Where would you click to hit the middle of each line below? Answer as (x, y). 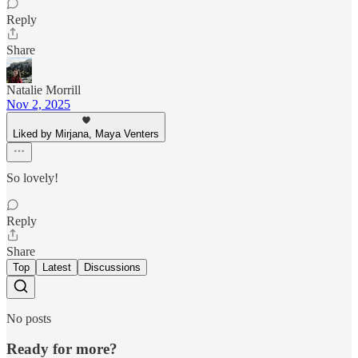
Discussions (112, 267)
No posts (29, 318)
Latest (57, 267)
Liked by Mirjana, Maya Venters (86, 133)
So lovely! (32, 177)
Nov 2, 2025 (38, 104)
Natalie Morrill (44, 89)
